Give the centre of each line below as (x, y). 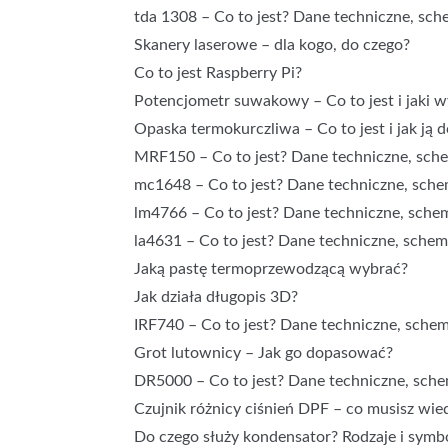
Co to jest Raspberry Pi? (218, 73)
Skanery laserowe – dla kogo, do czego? (272, 45)
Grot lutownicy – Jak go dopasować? (264, 353)
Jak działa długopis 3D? (216, 297)
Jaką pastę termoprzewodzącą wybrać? (271, 269)
